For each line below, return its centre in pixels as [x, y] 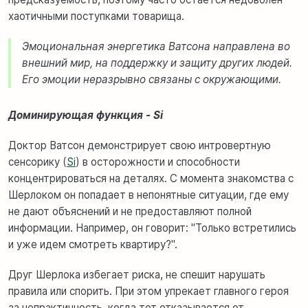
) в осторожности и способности [158, 162]
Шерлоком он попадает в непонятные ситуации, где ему [148, 195]
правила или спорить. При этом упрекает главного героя [148, 291]
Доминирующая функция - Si [86, 115]
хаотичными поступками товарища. [96, 16]
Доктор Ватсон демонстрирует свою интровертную [140, 145]
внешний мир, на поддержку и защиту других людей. [157, 63]
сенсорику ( [37, 162]
